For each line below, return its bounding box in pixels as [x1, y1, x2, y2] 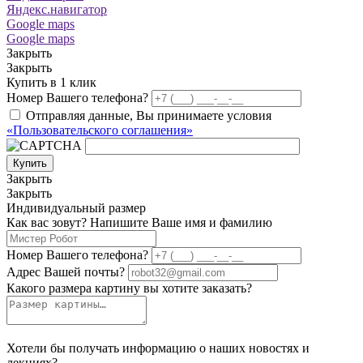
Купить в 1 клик [6, 75, 96, 89]
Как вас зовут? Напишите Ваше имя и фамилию [6, 215, 272, 229]
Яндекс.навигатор [6, 2, 107, 16]
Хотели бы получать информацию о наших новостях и [6, 340, 310, 355]
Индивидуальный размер [6, 200, 146, 215]
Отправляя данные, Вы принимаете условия [26, 108, 271, 122]
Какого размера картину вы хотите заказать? [6, 280, 252, 295]
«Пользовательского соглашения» [6, 122, 193, 137]
